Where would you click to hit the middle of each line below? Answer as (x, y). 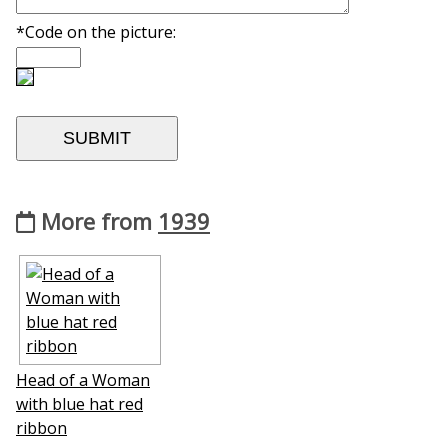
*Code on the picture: (96, 32)
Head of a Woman (83, 379)
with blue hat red (79, 403)
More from (96, 221)
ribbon (41, 427)
